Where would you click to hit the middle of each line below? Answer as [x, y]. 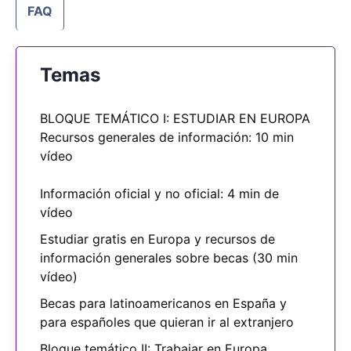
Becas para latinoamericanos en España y [163, 304]
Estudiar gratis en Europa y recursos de [157, 239]
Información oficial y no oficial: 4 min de [159, 194]
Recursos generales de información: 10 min [167, 138]
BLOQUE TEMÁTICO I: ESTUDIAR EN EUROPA [175, 119]
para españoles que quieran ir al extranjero [167, 322]
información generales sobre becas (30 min [169, 258]
